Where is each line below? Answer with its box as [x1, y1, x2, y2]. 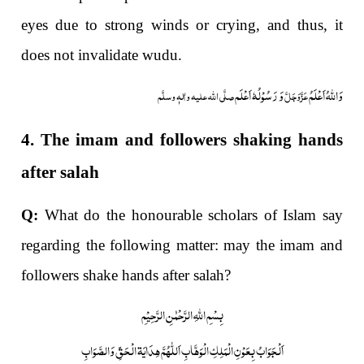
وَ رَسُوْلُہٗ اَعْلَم [233, 81, 284, 108]
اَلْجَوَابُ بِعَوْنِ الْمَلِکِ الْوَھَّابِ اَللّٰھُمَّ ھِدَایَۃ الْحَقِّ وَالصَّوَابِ [80, 336, 284, 362]
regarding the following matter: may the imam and [21, 236, 343, 254]
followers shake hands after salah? [21, 266, 232, 284]
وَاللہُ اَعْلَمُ [307, 81, 343, 108]
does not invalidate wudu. [21, 46, 183, 64]
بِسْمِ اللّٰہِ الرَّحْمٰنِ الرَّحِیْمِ [141, 301, 223, 327]
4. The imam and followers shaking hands [21, 130, 343, 150]
